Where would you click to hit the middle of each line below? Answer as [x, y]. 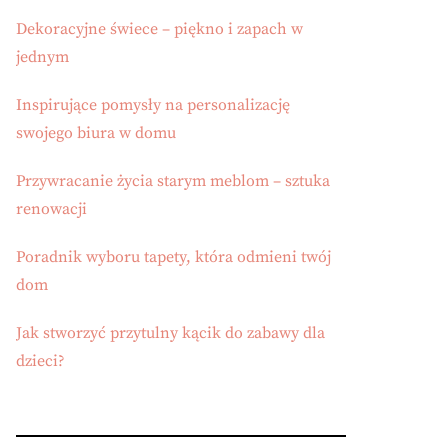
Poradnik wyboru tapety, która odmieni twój [173, 257]
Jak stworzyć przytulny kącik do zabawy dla [170, 333]
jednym [42, 57]
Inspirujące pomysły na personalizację [153, 105]
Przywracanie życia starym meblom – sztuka [173, 181]
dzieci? [40, 361]
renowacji [51, 209]
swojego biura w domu [96, 133]
